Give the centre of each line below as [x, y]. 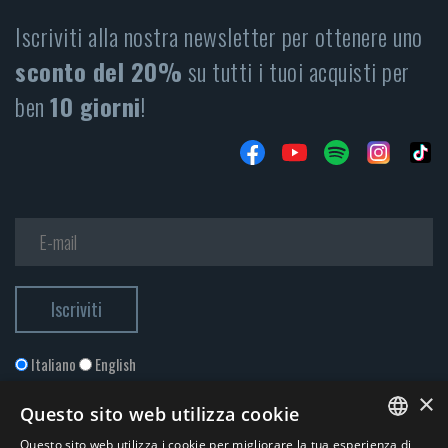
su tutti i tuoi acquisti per [296, 71]
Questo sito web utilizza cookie [160, 414]
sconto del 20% [98, 71]
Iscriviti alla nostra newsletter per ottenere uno [219, 36]
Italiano [53, 364]
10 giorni [95, 106]
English [114, 364]
